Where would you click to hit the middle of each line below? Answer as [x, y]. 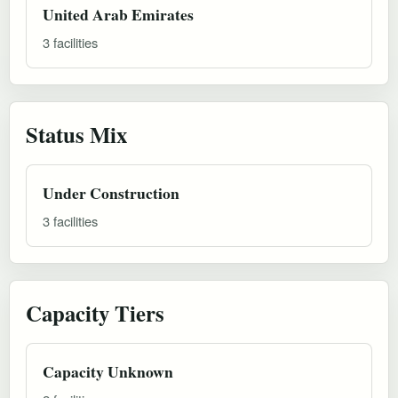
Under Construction [111, 192]
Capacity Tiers [95, 312]
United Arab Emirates [118, 14]
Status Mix [76, 134]
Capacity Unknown [108, 371]
